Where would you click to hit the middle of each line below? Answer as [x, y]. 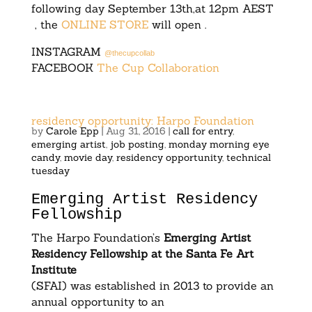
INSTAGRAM [68, 52]
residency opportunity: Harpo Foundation [142, 121]
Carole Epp [72, 131]
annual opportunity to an [97, 302]
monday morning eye [219, 145]
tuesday [50, 171]
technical [248, 158]
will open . [179, 25]
